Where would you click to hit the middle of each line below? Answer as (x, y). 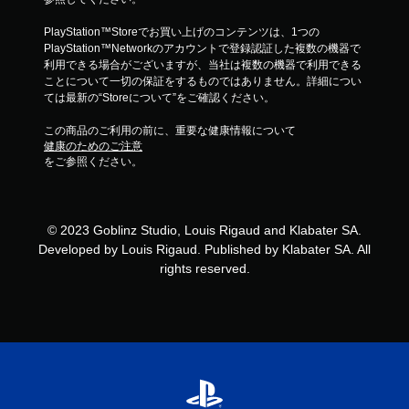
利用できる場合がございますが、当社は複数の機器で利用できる (203, 65)
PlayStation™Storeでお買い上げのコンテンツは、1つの (182, 32)
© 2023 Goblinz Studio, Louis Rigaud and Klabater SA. (204, 230)
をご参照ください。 (93, 162)
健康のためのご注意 (93, 146)
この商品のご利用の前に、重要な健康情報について (170, 131)
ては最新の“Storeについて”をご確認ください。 (159, 98)
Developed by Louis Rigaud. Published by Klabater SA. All (204, 249)
